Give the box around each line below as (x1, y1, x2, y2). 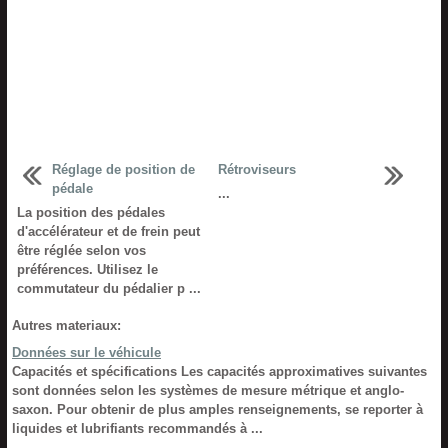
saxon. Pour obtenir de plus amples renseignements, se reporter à (12, 402, 423, 417)
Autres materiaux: (12, 318, 121, 333)
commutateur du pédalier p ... (17, 281, 201, 296)
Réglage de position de (52, 162, 195, 177)
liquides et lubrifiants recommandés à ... (12, 421, 263, 436)
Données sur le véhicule (12, 345, 161, 360)
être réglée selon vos (17, 243, 146, 258)
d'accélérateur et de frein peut (17, 224, 200, 239)
